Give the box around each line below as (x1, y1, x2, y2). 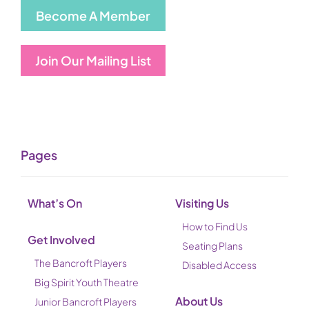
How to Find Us (182, 219, 248, 232)
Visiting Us (175, 195, 229, 210)
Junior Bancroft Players (34, 295, 137, 308)
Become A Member (36, 7, 150, 23)
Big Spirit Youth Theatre (34, 275, 139, 288)
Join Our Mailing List (35, 52, 151, 68)
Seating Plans (182, 239, 243, 252)
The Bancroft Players (34, 256, 127, 269)
